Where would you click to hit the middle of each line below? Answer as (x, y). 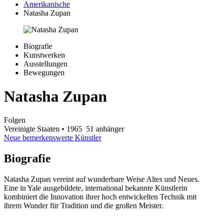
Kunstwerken (44, 55)
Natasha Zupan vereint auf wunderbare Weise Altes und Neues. (102, 179)
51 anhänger (104, 129)
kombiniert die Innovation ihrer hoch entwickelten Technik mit (100, 197)
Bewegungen (44, 72)
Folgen (15, 120)
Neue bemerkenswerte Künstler (53, 138)
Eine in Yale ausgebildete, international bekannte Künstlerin (96, 188)
